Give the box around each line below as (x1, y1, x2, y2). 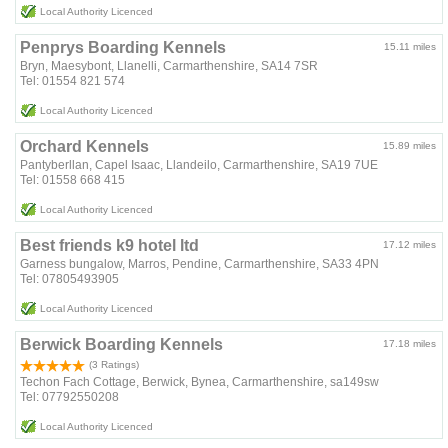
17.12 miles (383, 239, 437, 251)
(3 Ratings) (86, 359, 140, 371)
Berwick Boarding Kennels (20, 336, 224, 354)
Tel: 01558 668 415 (20, 173, 126, 188)
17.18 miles (383, 338, 437, 350)
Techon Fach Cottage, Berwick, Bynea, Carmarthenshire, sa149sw (20, 375, 380, 390)
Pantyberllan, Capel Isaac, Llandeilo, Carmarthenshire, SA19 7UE (20, 158, 379, 173)
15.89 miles (383, 140, 437, 152)
